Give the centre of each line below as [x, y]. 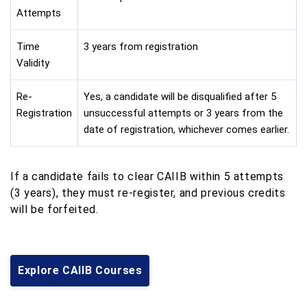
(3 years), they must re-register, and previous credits [148, 193]
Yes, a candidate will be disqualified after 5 [180, 97]
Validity [33, 63]
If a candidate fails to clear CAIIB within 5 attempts [147, 176]
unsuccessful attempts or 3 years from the [183, 113]
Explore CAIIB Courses [80, 270]
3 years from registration [141, 47]
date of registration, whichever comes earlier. [186, 130]
